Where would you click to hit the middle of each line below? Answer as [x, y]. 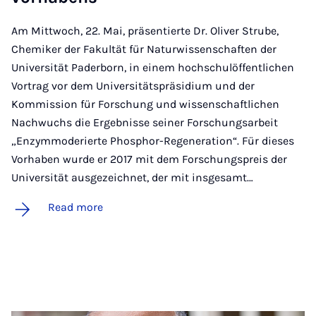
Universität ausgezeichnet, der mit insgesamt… [132, 177]
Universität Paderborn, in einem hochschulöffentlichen [153, 67]
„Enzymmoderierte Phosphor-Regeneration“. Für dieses [153, 140]
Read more [75, 207]
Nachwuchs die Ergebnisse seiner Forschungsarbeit [145, 122]
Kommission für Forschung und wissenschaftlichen [145, 104]
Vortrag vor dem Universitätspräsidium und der [133, 85]
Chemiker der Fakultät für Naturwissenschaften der [144, 49]
